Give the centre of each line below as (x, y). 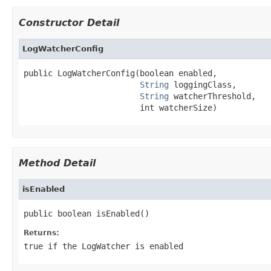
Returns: (41, 233)
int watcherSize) (120, 107)
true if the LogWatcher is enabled (103, 246)
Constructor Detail (69, 22)
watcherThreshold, (212, 96)
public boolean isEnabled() (87, 213)
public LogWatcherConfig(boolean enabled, (120, 73)
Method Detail (57, 163)
